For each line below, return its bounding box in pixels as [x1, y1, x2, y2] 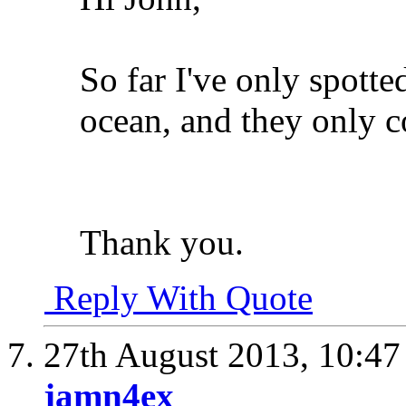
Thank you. [80, 223, 244, 263]
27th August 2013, [43, 335, 318, 375]
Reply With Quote [44, 278, 313, 318]
